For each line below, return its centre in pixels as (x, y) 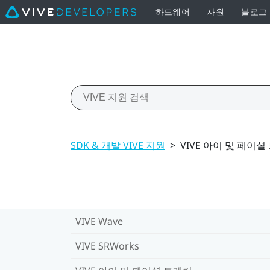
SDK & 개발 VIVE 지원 (118, 145)
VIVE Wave (99, 221)
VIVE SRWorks (107, 246)
